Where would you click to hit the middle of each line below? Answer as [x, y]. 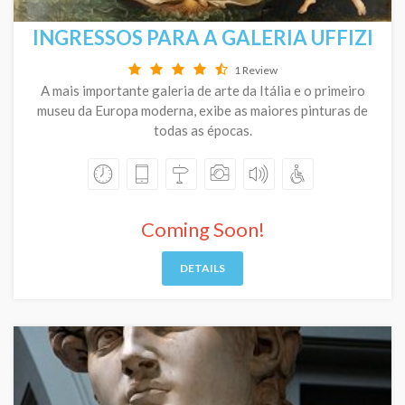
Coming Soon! [202, 229]
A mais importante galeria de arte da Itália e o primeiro [202, 90]
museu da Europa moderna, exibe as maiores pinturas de [202, 110]
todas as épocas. [202, 130]
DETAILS [202, 268]
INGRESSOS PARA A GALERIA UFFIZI [202, 38]
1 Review [255, 70]
